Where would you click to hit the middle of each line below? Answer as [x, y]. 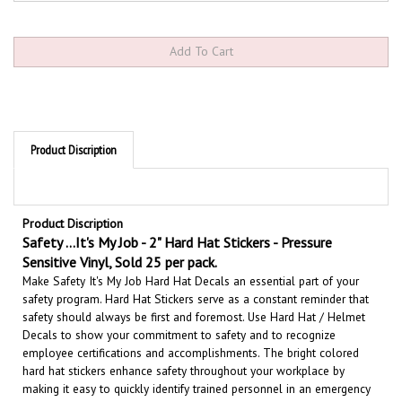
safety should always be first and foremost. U [139, 296]
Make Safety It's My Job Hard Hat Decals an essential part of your [191, 260]
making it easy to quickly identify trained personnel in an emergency [197, 368]
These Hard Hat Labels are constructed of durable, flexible [224, 386]
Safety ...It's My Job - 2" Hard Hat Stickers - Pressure [177, 222]
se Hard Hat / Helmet [310, 296]
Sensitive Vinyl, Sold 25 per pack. [120, 241]
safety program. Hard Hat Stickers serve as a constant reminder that [196, 278]
